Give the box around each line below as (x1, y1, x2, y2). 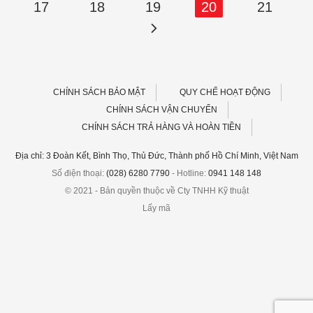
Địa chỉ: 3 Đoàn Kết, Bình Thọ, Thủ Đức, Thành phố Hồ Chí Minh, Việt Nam (15, 150, 298, 161)
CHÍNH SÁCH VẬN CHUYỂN (105, 105, 217, 115)
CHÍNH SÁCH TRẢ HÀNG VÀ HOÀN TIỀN (82, 122, 242, 133)
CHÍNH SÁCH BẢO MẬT (52, 87, 145, 98)
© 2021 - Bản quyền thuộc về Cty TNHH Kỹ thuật (64, 185, 249, 196)
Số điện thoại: (52, 168, 106, 178)
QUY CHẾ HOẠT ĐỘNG (180, 87, 271, 98)
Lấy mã (143, 203, 170, 213)
